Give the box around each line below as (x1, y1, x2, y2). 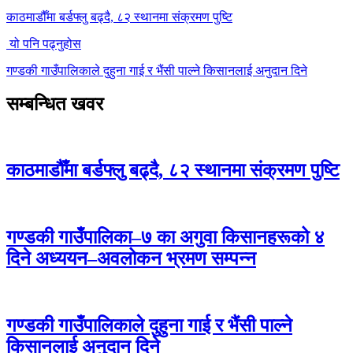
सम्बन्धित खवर (6, 93, 103, 114)
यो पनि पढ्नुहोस (9, 36, 81, 50)
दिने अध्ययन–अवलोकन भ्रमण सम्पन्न (6, 248, 256, 269)
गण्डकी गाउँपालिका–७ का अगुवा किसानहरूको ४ (6, 227, 325, 248)
